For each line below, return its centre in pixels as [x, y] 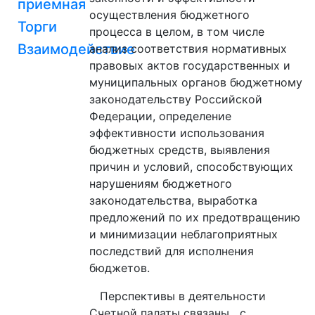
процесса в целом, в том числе [177, 31]
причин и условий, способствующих [191, 166]
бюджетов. [120, 268]
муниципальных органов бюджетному [196, 82]
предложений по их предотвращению [195, 217]
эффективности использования [177, 133]
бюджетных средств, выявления [180, 149]
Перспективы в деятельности [178, 296]
